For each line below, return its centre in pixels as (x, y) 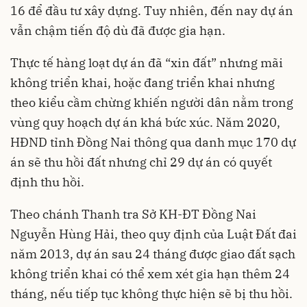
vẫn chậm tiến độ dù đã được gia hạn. (118, 30)
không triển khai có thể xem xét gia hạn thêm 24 (150, 273)
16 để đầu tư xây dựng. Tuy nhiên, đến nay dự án (152, 10)
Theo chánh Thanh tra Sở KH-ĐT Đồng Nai (133, 214)
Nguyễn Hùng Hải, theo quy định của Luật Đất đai (153, 234)
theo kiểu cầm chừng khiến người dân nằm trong (152, 102)
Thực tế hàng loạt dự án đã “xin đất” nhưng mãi (147, 62)
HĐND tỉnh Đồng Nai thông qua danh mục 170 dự (153, 142)
